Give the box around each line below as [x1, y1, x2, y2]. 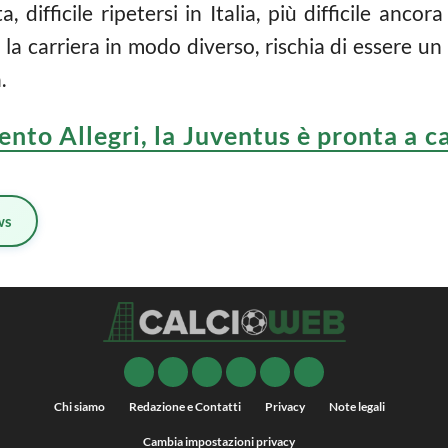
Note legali [328, 399, 385, 415]
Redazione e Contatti [128, 399, 241, 415]
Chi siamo [53, 399, 105, 415]
